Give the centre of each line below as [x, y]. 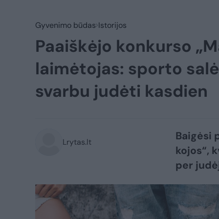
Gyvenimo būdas [66, 25]
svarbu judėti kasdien [121, 91]
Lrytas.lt [77, 142]
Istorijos [112, 25]
